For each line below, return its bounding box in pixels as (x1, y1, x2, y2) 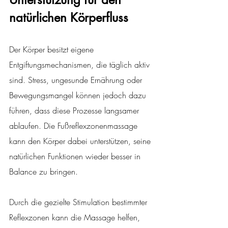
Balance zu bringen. (9, 165, 78, 177)
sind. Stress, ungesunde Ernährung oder (9, 74, 145, 85)
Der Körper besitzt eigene (9, 43, 96, 55)
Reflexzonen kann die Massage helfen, (9, 211, 142, 223)
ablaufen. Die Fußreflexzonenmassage (9, 120, 140, 131)
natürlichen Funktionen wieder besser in (9, 150, 143, 162)
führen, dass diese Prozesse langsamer (9, 104, 141, 116)
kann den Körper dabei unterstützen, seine (9, 135, 153, 147)
